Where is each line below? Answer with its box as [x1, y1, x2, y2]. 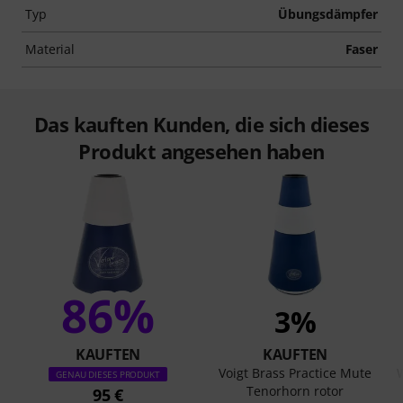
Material [25, 40, 76, 58]
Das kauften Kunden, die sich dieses [34, 110, 369, 138]
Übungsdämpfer [278, 4, 378, 22]
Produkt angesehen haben [78, 137, 325, 165]
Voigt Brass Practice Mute [219, 363, 372, 381]
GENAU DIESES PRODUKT [56, 367, 160, 381]
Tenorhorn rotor [246, 381, 344, 399]
